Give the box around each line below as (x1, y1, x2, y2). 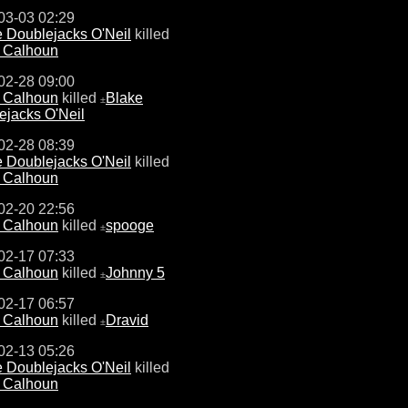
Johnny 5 (106, 264, 165, 280)
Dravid (106, 311, 148, 328)
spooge (106, 217, 154, 233)
